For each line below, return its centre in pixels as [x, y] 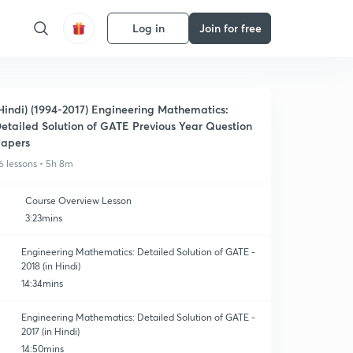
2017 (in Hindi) [50, 331]
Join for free [230, 28]
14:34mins [42, 283]
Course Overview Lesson [78, 201]
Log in [148, 28]
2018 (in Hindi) [50, 266]
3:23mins [44, 218]
